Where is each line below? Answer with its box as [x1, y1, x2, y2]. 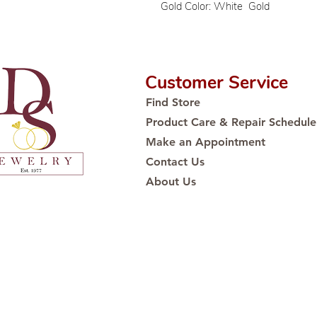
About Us [146, 175, 196, 188]
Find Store [146, 96, 200, 109]
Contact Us [146, 155, 204, 168]
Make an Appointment [146, 135, 265, 149]
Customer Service [145, 71, 288, 95]
